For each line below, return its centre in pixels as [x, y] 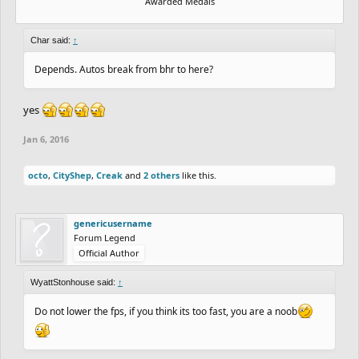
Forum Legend [105, 237]
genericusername [113, 223]
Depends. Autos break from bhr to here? [124, 69]
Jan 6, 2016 [46, 139]
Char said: [52, 40]
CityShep [72, 175]
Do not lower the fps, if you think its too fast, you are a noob [166, 311]
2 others [161, 175]
